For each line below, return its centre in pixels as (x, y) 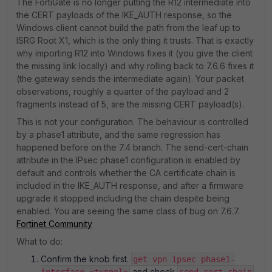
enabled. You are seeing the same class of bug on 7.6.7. (128, 211)
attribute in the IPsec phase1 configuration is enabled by (128, 160)
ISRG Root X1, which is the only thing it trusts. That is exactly (135, 40)
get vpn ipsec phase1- (184, 259)
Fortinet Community (54, 224)
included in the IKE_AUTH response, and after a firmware (130, 185)
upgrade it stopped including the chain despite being (123, 198)
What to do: (39, 241)
